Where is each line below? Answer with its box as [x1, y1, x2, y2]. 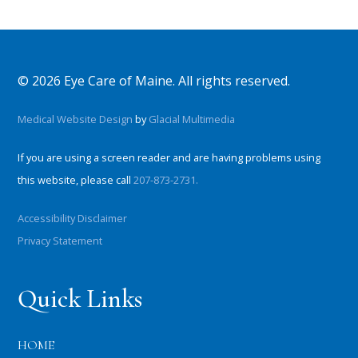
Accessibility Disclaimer [18, 211, 128, 226]
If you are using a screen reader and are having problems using [18, 150, 321, 165]
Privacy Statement [18, 233, 103, 249]
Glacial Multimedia [149, 112, 236, 127]
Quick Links [18, 283, 143, 315]
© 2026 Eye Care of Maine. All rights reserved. [18, 72, 291, 90]
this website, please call [18, 173, 134, 188]
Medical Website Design [18, 112, 133, 127]
